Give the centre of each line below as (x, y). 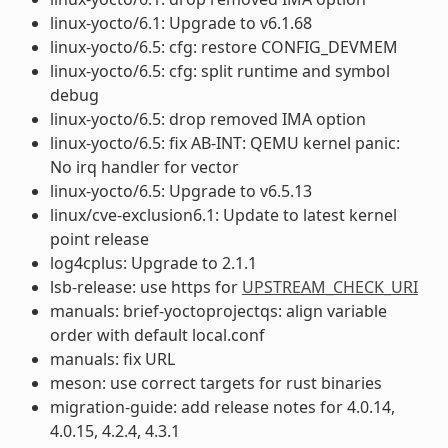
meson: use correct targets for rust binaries (215, 382)
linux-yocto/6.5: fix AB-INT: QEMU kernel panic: (224, 142)
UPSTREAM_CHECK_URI (329, 286)
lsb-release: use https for (145, 286)
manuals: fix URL (112, 358)
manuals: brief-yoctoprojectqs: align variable (218, 310)
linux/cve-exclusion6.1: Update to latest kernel (223, 214)
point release (99, 238)
